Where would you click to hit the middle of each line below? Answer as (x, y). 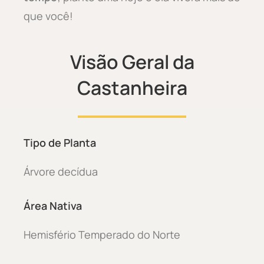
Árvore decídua (61, 171)
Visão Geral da (132, 62)
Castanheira (132, 88)
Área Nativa (53, 205)
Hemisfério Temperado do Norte (102, 234)
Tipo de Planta (60, 142)
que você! (48, 16)
